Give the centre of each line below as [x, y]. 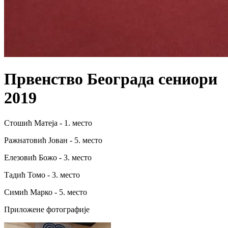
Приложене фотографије [47, 209]
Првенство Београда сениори [111, 79]
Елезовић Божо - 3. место [48, 157]
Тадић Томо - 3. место [42, 175]
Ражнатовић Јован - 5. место [53, 140]
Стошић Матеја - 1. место [48, 123]
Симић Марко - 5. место [46, 192]
